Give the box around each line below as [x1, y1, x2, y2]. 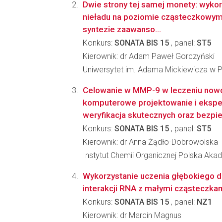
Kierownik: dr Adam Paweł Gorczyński [83, 52, 215, 61]
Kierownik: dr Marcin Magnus [83, 211, 181, 220]
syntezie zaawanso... [83, 24, 161, 34]
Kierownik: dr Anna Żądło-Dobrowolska [83, 137, 218, 147]
